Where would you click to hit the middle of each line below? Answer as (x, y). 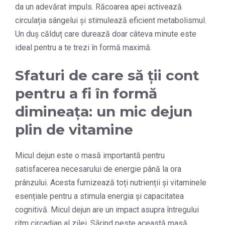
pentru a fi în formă (86, 94)
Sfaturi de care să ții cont (107, 76)
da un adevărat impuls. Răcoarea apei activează (98, 7)
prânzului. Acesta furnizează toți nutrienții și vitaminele (111, 183)
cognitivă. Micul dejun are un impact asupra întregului (107, 210)
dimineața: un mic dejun (104, 112)
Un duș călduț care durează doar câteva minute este (106, 34)
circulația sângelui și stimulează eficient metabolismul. (111, 21)
